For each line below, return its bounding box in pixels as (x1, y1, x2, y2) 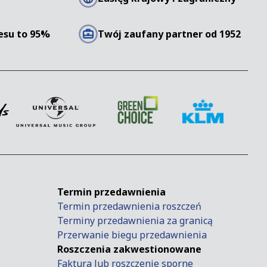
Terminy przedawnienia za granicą (57, 214, 213, 228)
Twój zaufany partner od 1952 (97, 27, 241, 41)
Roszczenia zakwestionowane (57, 243, 201, 256)
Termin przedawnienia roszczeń (57, 200, 201, 213)
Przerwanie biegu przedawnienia (57, 228, 207, 242)
